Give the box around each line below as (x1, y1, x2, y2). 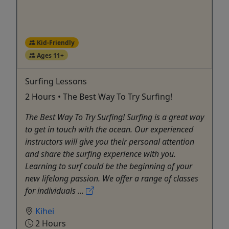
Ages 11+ (35, 51, 64, 59)
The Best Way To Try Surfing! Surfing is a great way (25, 111, 204, 123)
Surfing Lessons (25, 76, 87, 87)
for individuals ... (25, 185, 86, 197)
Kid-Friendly (35, 38, 75, 47)
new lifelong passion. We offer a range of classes (25, 173, 198, 185)
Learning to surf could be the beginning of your (25, 161, 192, 172)
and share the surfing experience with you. (25, 148, 176, 160)
